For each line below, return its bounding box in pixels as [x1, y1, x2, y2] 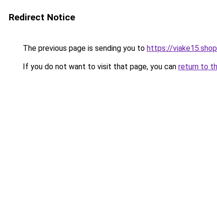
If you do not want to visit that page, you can [21, 62, 178, 71]
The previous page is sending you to [21, 44, 147, 53]
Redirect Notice [9, 12, 75, 23]
